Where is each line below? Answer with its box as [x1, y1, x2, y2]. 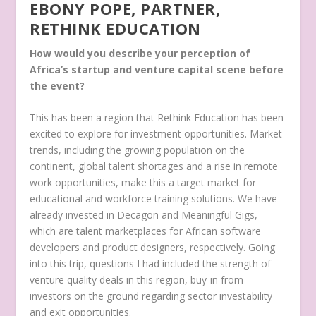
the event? [30, 78, 85, 92]
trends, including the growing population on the [30, 143, 245, 157]
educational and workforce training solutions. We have [30, 192, 278, 206]
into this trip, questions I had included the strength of [30, 257, 272, 271]
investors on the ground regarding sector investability [30, 289, 273, 303]
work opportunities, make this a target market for [30, 176, 257, 190]
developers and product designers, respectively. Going [30, 241, 276, 255]
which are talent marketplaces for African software [30, 224, 262, 238]
